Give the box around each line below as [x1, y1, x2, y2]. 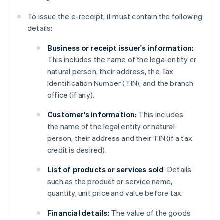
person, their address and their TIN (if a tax [47, 133, 192, 143]
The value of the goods [109, 208, 191, 218]
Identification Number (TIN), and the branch [47, 78, 193, 88]
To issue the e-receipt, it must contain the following [27, 11, 203, 22]
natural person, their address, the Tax [47, 66, 174, 77]
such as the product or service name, [47, 176, 173, 187]
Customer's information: [47, 110, 137, 120]
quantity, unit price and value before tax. [47, 188, 183, 198]
